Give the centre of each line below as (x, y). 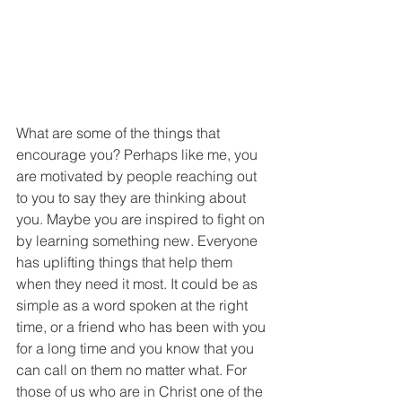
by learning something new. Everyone (139, 241)
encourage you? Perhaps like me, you (139, 155)
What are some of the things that (120, 133)
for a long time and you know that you (137, 349)
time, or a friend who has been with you (143, 327)
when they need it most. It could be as (139, 284)
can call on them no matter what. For (133, 370)
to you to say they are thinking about (133, 198)
